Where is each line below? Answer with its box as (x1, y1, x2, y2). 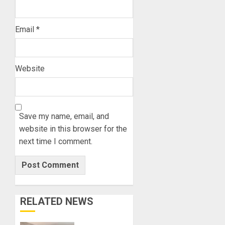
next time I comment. (19, 137, 92, 147)
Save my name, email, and (19, 111, 109, 122)
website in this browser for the (19, 124, 127, 134)
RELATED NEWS (20, 195, 93, 208)
